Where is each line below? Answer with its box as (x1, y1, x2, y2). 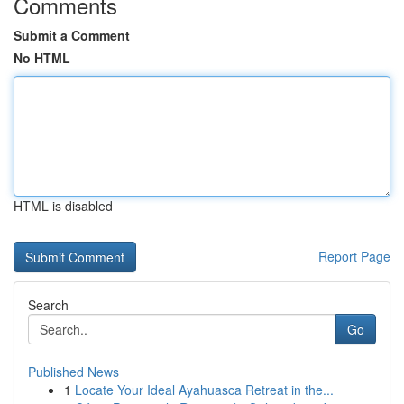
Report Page (318, 247, 390, 265)
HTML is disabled (14, 197, 113, 215)
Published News (28, 363, 119, 381)
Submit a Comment (14, 26, 130, 44)
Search (28, 296, 69, 314)
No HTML (14, 49, 70, 67)
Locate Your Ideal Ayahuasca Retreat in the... (75, 381, 334, 399)
